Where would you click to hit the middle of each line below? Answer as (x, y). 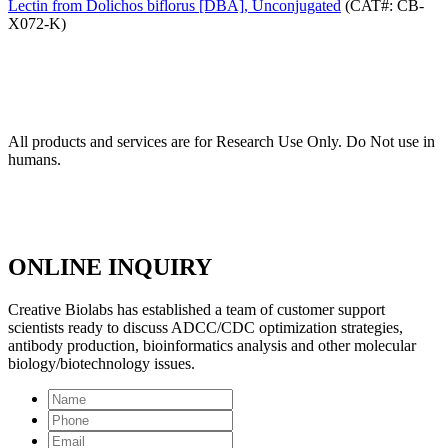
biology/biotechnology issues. (101, 363)
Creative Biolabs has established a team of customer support (196, 309)
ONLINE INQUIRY (110, 266)
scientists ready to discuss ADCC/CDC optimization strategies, (205, 327)
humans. (34, 159)
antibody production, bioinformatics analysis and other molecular (212, 345)
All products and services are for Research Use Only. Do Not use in (221, 141)
